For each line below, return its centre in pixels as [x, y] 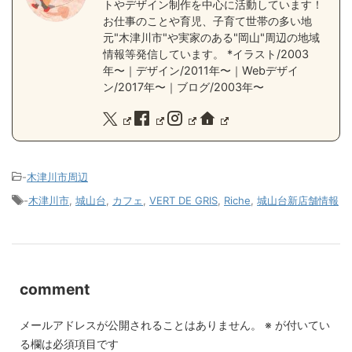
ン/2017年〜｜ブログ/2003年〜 [183, 87]
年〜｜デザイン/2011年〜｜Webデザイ [201, 71]
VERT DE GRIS [183, 201]
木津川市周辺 [57, 177]
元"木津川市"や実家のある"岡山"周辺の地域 [211, 38]
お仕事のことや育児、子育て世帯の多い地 [207, 21]
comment [55, 290]
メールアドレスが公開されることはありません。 [141, 325]
